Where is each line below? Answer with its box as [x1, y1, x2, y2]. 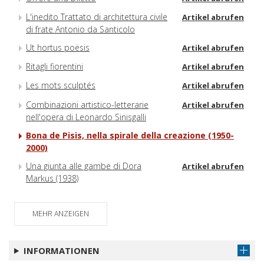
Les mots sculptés [26, 80, 95, 91]
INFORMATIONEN [23, 244, 100, 256]
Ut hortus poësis [26, 41, 90, 53]
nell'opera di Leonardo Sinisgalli [26, 111, 146, 123]
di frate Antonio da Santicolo [26, 23, 135, 35]
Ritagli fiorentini [26, 61, 83, 72]
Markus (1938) [26, 172, 78, 184]
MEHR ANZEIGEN [32, 208, 89, 219]
